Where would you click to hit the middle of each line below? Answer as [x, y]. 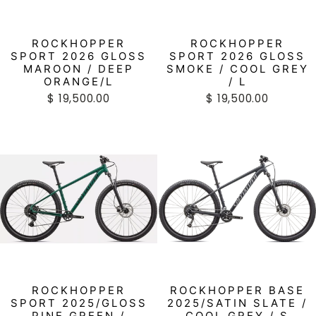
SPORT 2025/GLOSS [79, 303]
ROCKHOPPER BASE [237, 290]
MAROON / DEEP [79, 68]
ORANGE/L [79, 81]
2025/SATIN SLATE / [237, 303]
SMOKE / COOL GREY [237, 68]
